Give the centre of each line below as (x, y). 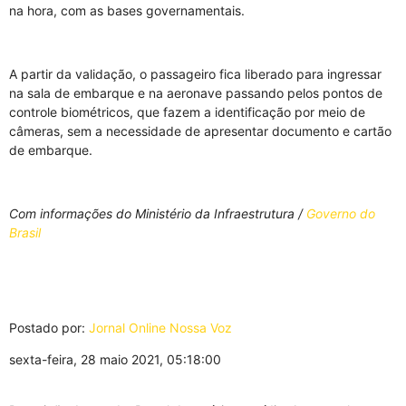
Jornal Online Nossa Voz (160, 328)
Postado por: (49, 328)
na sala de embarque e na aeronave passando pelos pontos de (196, 93)
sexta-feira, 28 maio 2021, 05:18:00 (115, 359)
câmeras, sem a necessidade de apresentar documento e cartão (200, 131)
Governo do (341, 213)
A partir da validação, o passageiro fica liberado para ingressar (195, 74)
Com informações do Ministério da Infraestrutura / (158, 213)
